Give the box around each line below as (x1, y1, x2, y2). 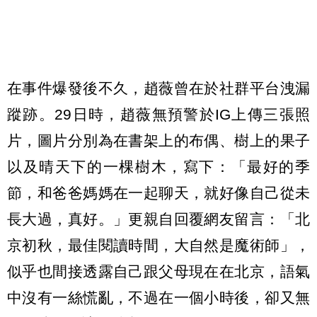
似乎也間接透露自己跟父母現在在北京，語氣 (7, 263, 310, 279)
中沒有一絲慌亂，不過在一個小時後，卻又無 (7, 289, 310, 306)
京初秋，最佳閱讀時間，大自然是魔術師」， (7, 236, 310, 253)
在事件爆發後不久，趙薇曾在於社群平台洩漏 (7, 79, 310, 96)
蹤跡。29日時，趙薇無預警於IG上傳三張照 (7, 105, 310, 122)
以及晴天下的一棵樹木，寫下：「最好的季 (7, 158, 310, 175)
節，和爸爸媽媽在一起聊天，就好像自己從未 (7, 184, 310, 201)
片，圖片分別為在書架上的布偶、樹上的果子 (7, 132, 310, 149)
